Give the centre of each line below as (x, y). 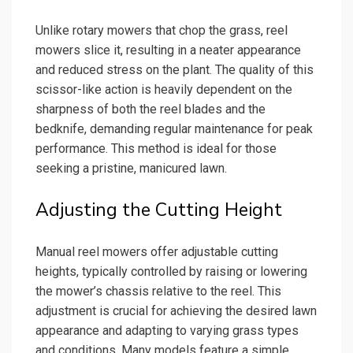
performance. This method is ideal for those (156, 148)
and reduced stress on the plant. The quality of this (175, 69)
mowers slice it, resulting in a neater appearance (168, 50)
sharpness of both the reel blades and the (150, 109)
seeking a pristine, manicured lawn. (131, 168)
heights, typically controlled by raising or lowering (171, 271)
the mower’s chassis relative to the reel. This (158, 291)
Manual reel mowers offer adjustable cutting (157, 251)
